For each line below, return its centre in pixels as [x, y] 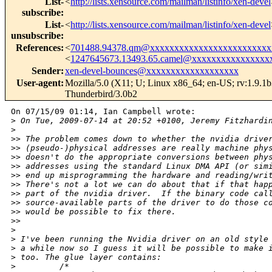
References [38, 48]
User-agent [39, 83]
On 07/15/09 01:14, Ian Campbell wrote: [103, 112]
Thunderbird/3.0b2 [101, 94]
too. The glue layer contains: [89, 257]
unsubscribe [36, 36]
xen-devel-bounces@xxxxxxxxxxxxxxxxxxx [152, 71]
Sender [46, 71]
